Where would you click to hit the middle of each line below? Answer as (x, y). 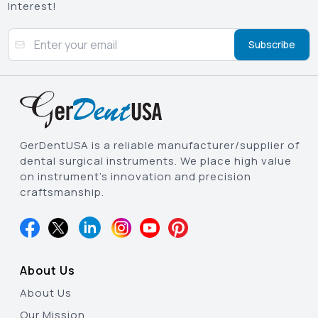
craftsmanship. (62, 192)
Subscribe (272, 45)
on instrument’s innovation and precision (136, 177)
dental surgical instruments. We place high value (156, 161)
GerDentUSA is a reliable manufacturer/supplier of (160, 146)
